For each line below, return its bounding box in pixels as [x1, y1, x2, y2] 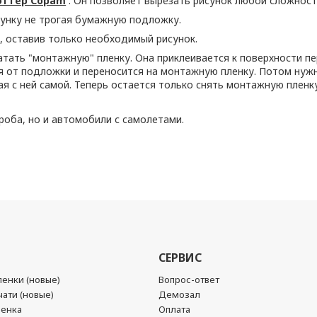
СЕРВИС [158, 250, 202, 265]
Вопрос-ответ [158, 273, 219, 286]
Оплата [158, 303, 190, 316]
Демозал [158, 288, 200, 301]
